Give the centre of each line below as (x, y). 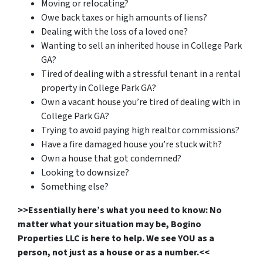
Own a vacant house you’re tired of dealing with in (141, 102)
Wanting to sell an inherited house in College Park (141, 45)
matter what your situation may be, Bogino (109, 224)
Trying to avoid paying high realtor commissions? (140, 130)
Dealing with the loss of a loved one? (114, 31)
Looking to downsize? (85, 172)
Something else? (75, 186)
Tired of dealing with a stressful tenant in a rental (141, 74)
